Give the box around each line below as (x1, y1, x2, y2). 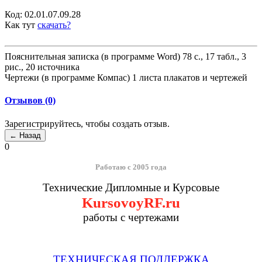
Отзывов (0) (5, 95, 56, 106)
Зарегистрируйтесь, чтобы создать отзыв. (5, 118, 170, 129)
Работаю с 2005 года (95, 162, 167, 171)
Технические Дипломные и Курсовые (43, 181, 219, 194)
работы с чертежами (83, 211, 179, 223)
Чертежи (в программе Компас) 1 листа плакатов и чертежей (5, 73, 247, 83)
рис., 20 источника (5, 62, 80, 73)
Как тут (5, 20, 37, 30)
